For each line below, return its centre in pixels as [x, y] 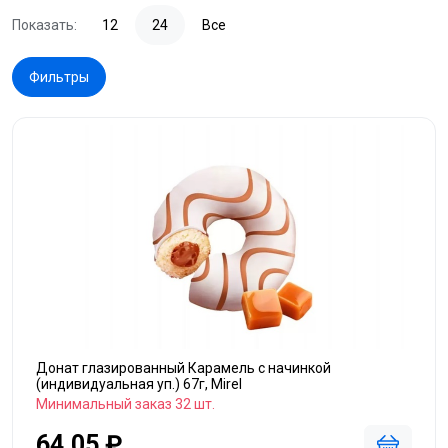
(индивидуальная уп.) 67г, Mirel [139, 384]
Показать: [44, 25]
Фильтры [59, 77]
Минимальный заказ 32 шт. [125, 404]
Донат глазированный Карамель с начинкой [183, 368]
